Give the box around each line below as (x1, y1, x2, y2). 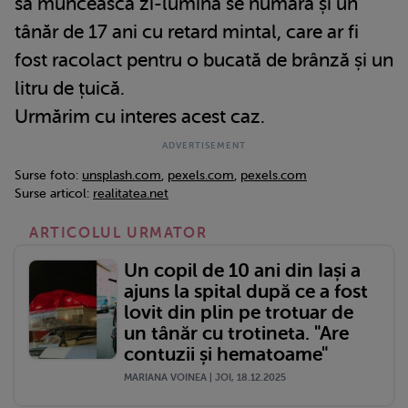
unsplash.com (82, 168, 161, 182)
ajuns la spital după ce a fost (124, 280, 368, 302)
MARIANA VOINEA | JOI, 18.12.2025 (124, 371, 286, 383)
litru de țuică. (15, 76, 125, 99)
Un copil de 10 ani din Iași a (124, 259, 361, 281)
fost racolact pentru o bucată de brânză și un (15, 48, 393, 71)
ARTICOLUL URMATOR (29, 224, 208, 241)
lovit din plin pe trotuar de (124, 301, 353, 323)
